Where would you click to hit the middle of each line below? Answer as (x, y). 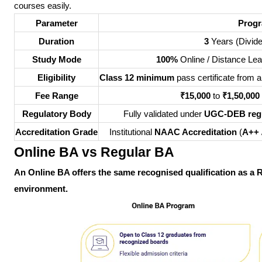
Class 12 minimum (137, 78)
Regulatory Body (56, 114)
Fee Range (56, 96)
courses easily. (43, 6)
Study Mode (56, 60)
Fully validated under (164, 114)
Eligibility (56, 78)
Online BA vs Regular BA (94, 152)
